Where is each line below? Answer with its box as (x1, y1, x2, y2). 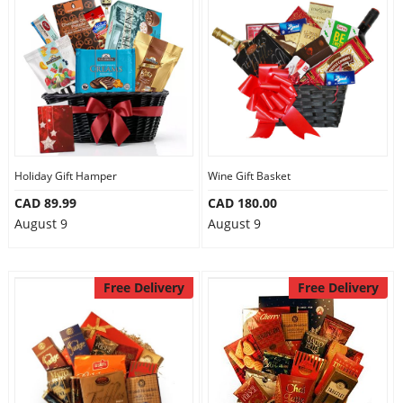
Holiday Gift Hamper (13, 168, 117, 184)
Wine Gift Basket (208, 168, 291, 184)
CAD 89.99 (13, 194, 76, 211)
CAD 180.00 (208, 194, 277, 211)
